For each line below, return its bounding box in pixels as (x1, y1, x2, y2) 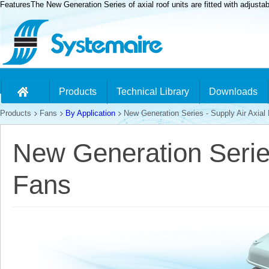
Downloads (209, 86, 258, 97)
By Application (65, 109, 115, 118)
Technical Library (116, 86, 189, 97)
